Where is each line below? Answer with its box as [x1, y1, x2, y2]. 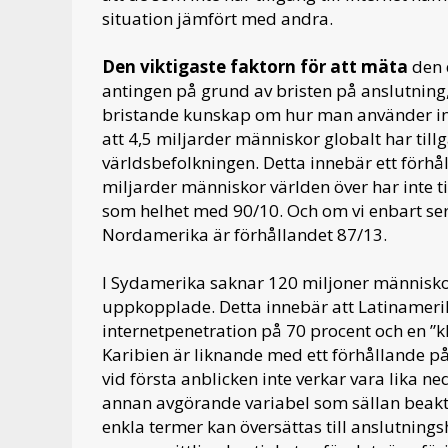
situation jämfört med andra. [102, 7, 333, 31]
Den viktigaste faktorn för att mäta [102, 55, 408, 79]
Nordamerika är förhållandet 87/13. [102, 223, 387, 247]
